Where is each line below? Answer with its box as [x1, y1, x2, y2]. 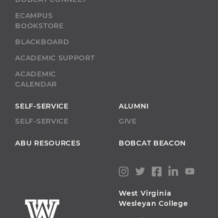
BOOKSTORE [15, 21, 64, 30]
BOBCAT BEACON [119, 138, 186, 147]
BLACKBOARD [15, 37, 70, 46]
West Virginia [119, 189, 172, 198]
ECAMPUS [15, 11, 53, 20]
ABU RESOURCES [15, 138, 81, 147]
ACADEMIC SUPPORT [15, 53, 95, 62]
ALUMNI [119, 101, 149, 110]
